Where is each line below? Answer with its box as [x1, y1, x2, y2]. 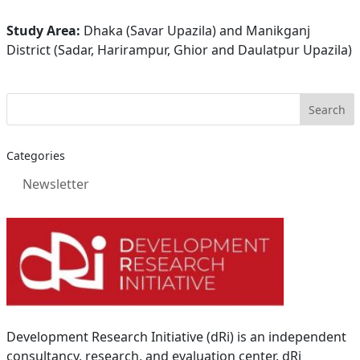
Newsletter [22, 175, 89, 193]
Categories [6, 148, 65, 163]
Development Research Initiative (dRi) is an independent [6, 328, 346, 346]
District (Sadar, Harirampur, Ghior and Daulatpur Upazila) [6, 41, 352, 59]
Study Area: [6, 22, 80, 39]
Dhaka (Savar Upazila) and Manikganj [80, 22, 310, 39]
